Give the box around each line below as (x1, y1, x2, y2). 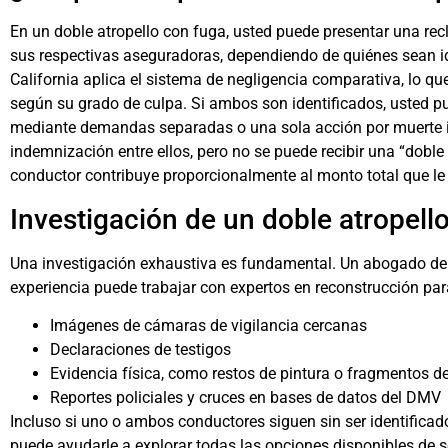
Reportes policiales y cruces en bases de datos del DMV (50, 387, 441, 407)
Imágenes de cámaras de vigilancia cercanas (50, 315, 367, 335)
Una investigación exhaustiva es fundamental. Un (10, 253, 359, 273)
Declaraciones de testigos (50, 339, 231, 359)
